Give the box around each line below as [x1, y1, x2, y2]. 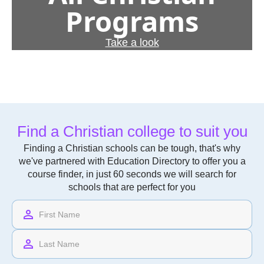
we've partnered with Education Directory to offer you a [18, 156, 246, 166]
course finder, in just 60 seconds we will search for [28, 169, 236, 179]
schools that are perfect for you [68, 182, 196, 192]
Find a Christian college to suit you [16, 123, 247, 140]
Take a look [105, 37, 159, 48]
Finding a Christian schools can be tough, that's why [24, 143, 240, 153]
